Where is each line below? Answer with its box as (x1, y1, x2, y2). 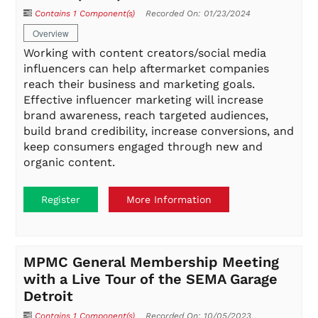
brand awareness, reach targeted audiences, (23, 109, 269, 123)
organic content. (23, 155, 116, 170)
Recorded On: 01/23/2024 (146, 9, 251, 19)
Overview (33, 27, 70, 40)
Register (41, 193, 81, 205)
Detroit (23, 287, 74, 305)
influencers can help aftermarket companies (23, 62, 270, 76)
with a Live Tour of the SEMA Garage (23, 270, 278, 287)
